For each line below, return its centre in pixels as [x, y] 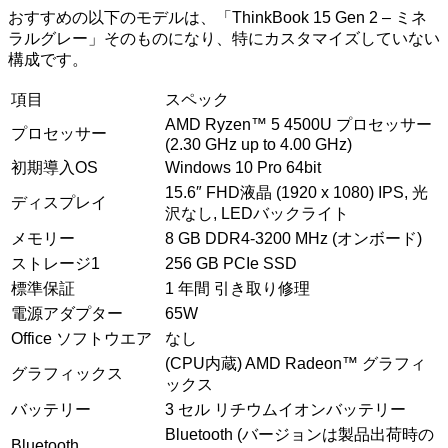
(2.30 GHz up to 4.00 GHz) [258, 144]
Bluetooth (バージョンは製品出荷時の [299, 434]
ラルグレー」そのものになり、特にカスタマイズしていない [224, 38]
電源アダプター [67, 313]
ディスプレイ [59, 202]
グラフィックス [67, 373]
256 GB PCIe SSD [231, 263]
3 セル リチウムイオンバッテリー [285, 409]
